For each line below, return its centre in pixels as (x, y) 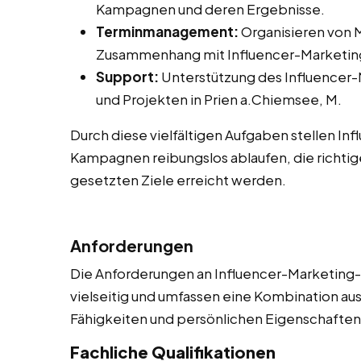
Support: (127, 77)
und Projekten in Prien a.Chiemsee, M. (219, 100)
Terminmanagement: (167, 32)
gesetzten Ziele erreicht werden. (178, 180)
